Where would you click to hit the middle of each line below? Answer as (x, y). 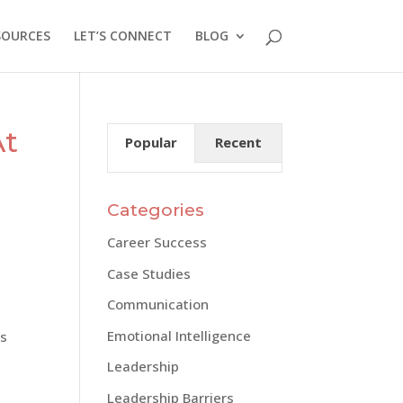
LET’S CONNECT (122, 36)
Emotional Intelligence (179, 335)
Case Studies (149, 273)
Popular (152, 142)
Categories (156, 210)
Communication (158, 304)
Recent (238, 142)
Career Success (157, 242)
